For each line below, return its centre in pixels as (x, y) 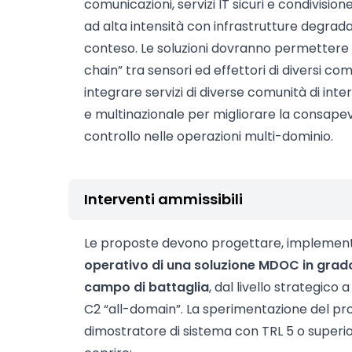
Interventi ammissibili (163, 199)
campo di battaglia (147, 287)
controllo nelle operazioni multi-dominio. (209, 136)
